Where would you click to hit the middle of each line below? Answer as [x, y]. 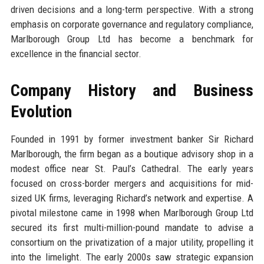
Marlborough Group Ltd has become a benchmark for [132, 39]
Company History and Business [132, 90]
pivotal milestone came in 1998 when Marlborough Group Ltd [132, 212]
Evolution [41, 111]
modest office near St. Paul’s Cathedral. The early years [132, 168]
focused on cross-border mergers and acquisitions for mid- [132, 183]
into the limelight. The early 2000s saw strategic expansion [132, 257]
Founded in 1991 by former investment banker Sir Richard [132, 139]
